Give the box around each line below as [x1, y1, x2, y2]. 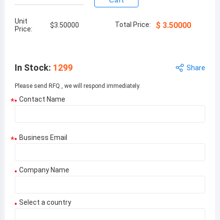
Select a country [19, 198, 71, 206]
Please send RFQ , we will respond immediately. [15, 82, 140, 89]
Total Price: [115, 20, 151, 28]
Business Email [19, 134, 67, 141]
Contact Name [19, 95, 65, 103]
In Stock [15, 62, 49, 73]
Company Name [19, 166, 69, 174]
